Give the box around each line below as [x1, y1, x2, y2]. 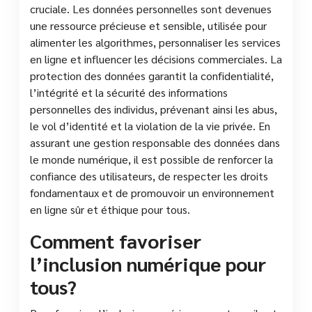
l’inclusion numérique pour [30, 250, 266, 276]
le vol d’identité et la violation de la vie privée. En [30, 118, 270, 133]
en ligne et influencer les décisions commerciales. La [30, 51, 282, 66]
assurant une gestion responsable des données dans [30, 134, 280, 150]
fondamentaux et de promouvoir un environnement [30, 185, 274, 200]
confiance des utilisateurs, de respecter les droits [30, 168, 268, 183]
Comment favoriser [30, 227, 201, 253]
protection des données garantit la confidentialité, [30, 68, 274, 83]
